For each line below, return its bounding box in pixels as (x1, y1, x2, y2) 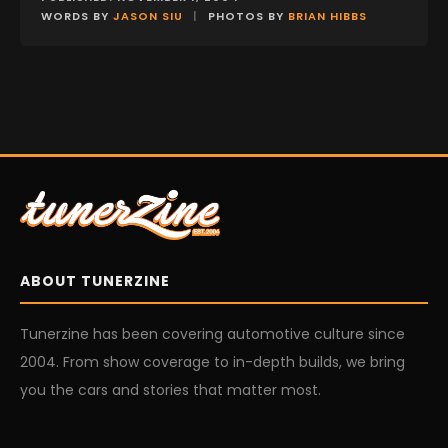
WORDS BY (41, 7, 113, 24)
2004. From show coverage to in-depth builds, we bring (20, 351, 405, 372)
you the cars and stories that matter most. (20, 379, 321, 400)
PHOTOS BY (204, 7, 288, 24)
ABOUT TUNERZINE (20, 270, 170, 291)
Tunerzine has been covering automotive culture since (20, 323, 405, 344)
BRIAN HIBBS (288, 7, 367, 24)
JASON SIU (113, 7, 183, 24)
